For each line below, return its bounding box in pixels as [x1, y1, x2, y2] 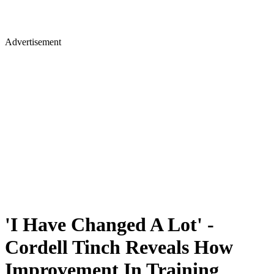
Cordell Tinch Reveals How [5, 236, 233, 259]
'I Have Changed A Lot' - [5, 213, 214, 236]
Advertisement [5, 37, 61, 47]
